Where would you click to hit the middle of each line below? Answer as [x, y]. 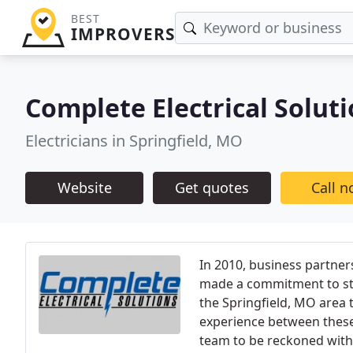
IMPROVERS [123, 34]
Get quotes [212, 188]
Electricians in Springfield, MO [134, 141]
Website [84, 188]
